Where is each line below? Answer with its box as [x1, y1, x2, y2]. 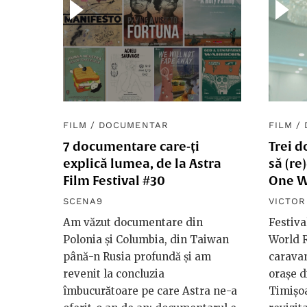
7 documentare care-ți [63, 138, 199, 153]
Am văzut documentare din [63, 215, 203, 229]
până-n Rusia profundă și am [63, 249, 211, 263]
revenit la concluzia [63, 267, 164, 280]
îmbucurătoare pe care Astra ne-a [63, 284, 237, 297]
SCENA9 [63, 195, 103, 206]
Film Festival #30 [63, 173, 165, 188]
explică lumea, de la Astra [63, 156, 221, 171]
